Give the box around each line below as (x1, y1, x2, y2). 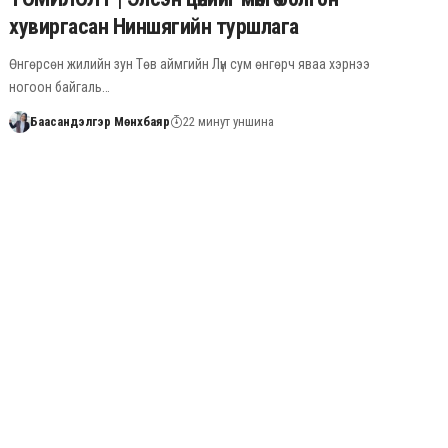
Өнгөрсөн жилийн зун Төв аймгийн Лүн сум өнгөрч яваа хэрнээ (9, 55, 371, 72)
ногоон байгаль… (9, 78, 111, 95)
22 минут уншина (182, 113, 274, 129)
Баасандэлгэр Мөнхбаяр (29, 113, 170, 129)
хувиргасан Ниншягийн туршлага (9, 13, 299, 39)
